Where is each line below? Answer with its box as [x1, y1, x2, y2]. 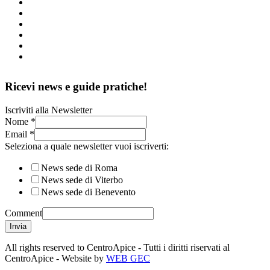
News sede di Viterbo [41, 174, 123, 185]
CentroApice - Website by [5, 253, 106, 263]
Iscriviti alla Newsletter [5, 104, 92, 115]
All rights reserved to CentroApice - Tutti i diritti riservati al [5, 242, 230, 253]
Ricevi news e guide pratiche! [5, 80, 147, 93]
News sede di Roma [41, 162, 118, 173]
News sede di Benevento [41, 186, 136, 197]
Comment [5, 207, 42, 218]
